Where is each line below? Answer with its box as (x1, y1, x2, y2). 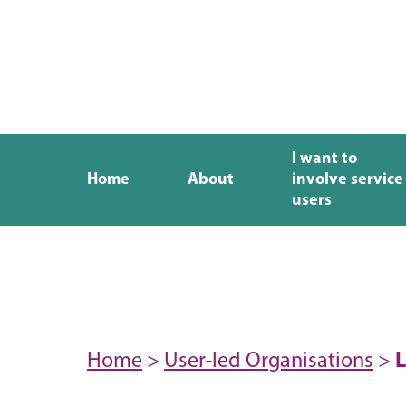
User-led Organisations (164, 351, 373, 372)
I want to (292, 150, 357, 168)
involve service (292, 171, 403, 188)
